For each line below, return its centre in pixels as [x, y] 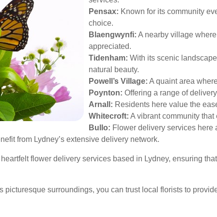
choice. [101, 23]
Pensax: [104, 11]
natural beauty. [114, 70]
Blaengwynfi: [113, 35]
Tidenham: [108, 58]
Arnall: [101, 104]
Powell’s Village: [118, 81]
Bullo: [100, 128]
